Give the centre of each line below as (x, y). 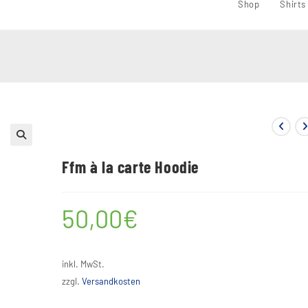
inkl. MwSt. (84, 264)
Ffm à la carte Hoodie (131, 167)
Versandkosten (111, 281)
